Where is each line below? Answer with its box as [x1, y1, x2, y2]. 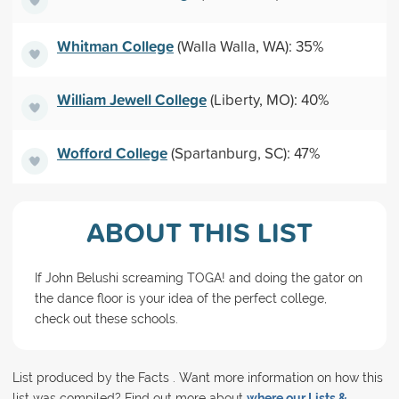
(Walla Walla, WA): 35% [173, 35, 323, 56]
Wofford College [56, 141, 167, 164]
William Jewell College [56, 87, 207, 110]
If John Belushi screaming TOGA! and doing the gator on [34, 271, 362, 285]
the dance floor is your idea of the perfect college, [34, 291, 327, 305]
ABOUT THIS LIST [85, 212, 313, 252]
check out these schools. [34, 312, 178, 326]
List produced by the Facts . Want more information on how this [12, 370, 383, 386]
